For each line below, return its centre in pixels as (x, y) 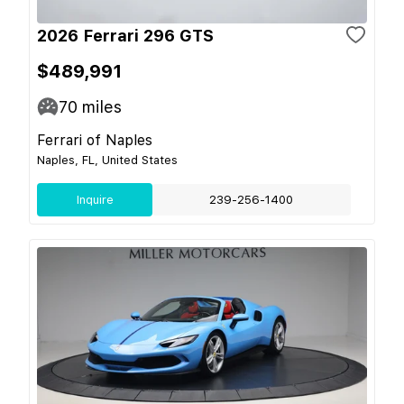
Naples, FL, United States (107, 160)
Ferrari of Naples (95, 140)
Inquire (95, 199)
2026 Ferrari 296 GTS (125, 35)
